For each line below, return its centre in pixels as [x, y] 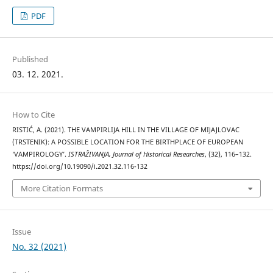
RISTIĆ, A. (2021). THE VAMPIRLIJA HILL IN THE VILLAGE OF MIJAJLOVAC [126, 130]
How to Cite [33, 115]
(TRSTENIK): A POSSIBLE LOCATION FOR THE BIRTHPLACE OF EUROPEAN [127, 142]
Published [30, 59]
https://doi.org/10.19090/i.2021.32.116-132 [80, 167]
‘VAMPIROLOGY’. [40, 154]
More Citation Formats [62, 188]
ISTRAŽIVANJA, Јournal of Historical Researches [136, 154]
